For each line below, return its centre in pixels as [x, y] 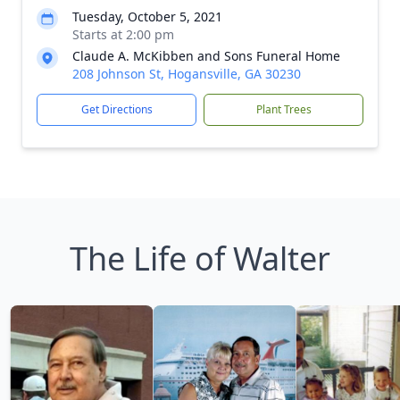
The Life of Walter [200, 258]
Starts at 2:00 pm [123, 34]
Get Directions [117, 109]
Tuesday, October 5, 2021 [147, 17]
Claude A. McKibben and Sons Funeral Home [206, 56]
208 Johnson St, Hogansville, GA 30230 [187, 74]
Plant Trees [283, 109]
